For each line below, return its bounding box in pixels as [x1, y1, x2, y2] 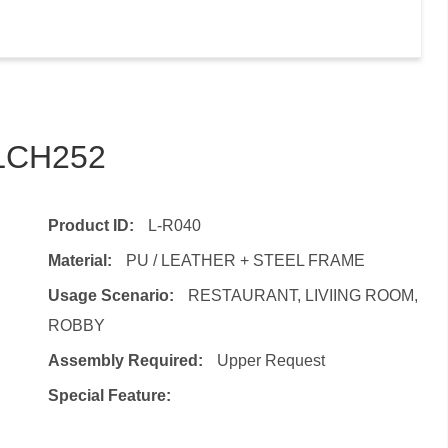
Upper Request [216, 351, 325, 369]
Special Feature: [47, 386, 171, 404]
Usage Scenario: [47, 286, 178, 304]
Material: [47, 251, 116, 269]
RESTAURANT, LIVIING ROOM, [187, 286, 418, 304]
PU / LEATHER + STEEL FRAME [125, 251, 365, 269]
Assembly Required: [47, 351, 207, 369]
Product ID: [47, 216, 138, 234]
